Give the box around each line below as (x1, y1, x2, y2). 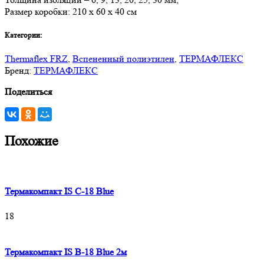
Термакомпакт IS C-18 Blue (5, 186, 114, 197)
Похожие (5, 133, 58, 150)
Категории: (5, 31, 44, 40)
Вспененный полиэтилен (72, 53, 174, 65)
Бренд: (5, 65, 34, 77)
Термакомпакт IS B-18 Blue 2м (5, 246, 127, 258)
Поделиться (5, 86, 52, 98)
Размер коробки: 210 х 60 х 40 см (5, 5, 137, 17)
